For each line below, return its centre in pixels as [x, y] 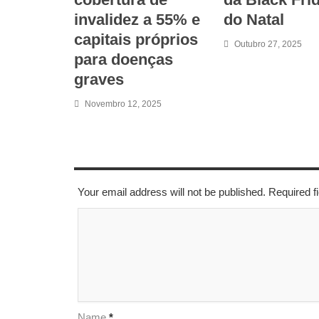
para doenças [124, 60]
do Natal [254, 20]
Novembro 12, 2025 [123, 104]
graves [99, 80]
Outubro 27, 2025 [268, 45]
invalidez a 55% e [137, 20]
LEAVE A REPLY [112, 155]
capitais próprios [136, 40]
